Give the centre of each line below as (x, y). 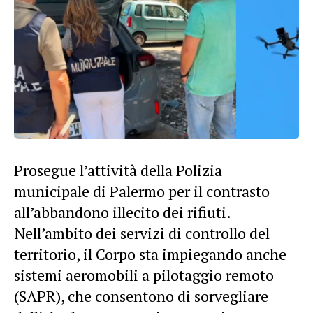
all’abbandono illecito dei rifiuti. (122, 212)
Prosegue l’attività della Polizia (118, 170)
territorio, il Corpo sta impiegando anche (150, 254)
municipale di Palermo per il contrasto (142, 191)
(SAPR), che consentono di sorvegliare (141, 296)
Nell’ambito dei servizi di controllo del (142, 233)
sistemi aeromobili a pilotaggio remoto (144, 275)
